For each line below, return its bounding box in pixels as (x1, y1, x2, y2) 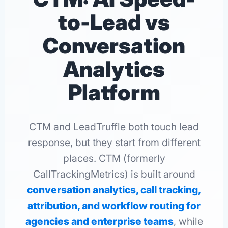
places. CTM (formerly (63, 152, 165, 165)
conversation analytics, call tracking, (27, 184, 201, 196)
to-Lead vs (58, 9, 170, 35)
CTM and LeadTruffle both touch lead (29, 121, 199, 133)
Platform (68, 79, 160, 105)
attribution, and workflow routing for (27, 199, 201, 212)
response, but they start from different (27, 136, 201, 149)
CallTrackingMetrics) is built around (33, 168, 195, 181)
